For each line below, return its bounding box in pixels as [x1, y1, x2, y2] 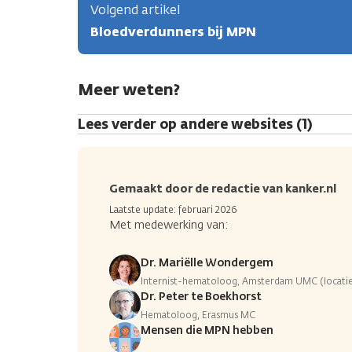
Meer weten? [78, 78, 180, 100]
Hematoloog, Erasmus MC [141, 308, 255, 321]
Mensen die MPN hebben [141, 322, 273, 338]
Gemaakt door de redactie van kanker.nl [109, 181, 336, 196]
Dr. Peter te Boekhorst [141, 288, 262, 304]
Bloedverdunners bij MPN [90, 23, 256, 40]
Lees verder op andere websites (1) [78, 115, 312, 133]
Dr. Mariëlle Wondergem [141, 255, 273, 270]
